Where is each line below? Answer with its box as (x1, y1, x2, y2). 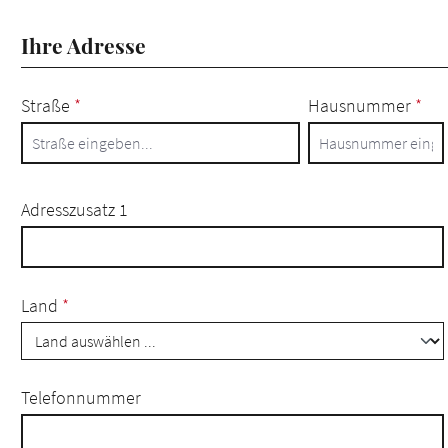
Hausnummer (308, 94, 416, 117)
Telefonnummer (21, 386, 141, 409)
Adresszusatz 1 (21, 198, 128, 221)
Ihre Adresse (21, 31, 146, 59)
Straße (21, 94, 74, 117)
